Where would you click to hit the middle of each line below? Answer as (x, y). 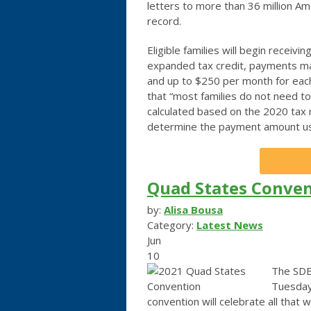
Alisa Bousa (193, 209)
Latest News (230, 225)
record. (164, 20)
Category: (172, 225)
